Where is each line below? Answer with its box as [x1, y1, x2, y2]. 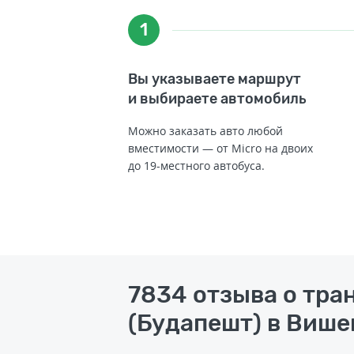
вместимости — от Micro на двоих [128, 140, 313, 156]
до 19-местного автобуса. [128, 157, 265, 173]
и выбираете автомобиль [128, 89, 307, 107]
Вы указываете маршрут [128, 70, 301, 88]
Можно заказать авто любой [128, 122, 283, 138]
